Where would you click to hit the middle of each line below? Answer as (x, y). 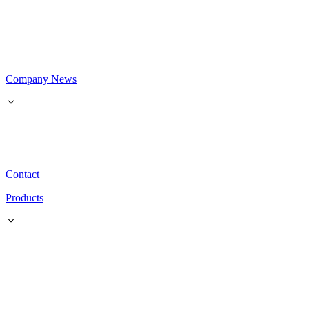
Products (24, 198)
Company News (41, 79)
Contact (22, 174)
